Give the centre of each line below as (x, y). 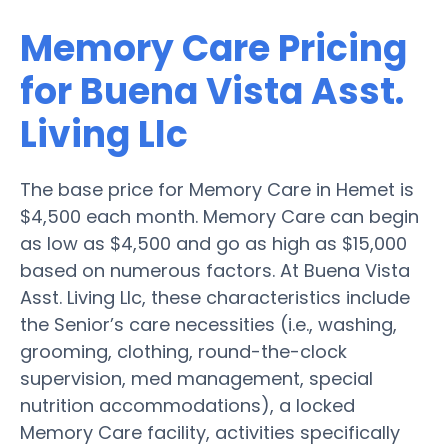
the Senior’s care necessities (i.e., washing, (208, 324)
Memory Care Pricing (213, 48)
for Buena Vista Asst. (212, 91)
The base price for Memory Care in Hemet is (217, 189)
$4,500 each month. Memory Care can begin (219, 216)
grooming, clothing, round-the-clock (183, 351)
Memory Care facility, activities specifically (210, 432)
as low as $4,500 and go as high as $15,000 (213, 243)
